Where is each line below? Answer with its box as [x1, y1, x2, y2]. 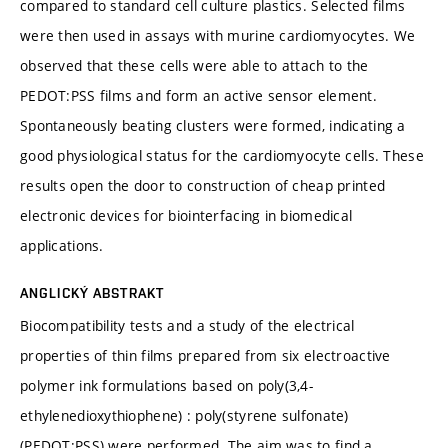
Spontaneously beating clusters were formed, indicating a [20, 115, 406, 135]
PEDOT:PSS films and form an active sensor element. [20, 85, 377, 105]
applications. [20, 235, 104, 255]
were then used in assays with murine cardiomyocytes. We [20, 25, 416, 45]
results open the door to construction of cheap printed [20, 175, 386, 195]
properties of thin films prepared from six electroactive [20, 345, 391, 365]
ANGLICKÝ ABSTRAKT [20, 284, 165, 301]
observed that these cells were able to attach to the [20, 55, 369, 75]
